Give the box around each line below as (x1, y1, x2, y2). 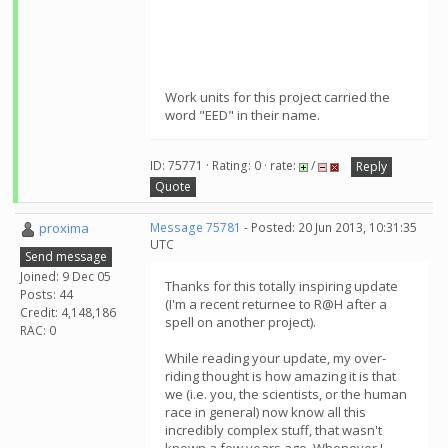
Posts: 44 (20, 285, 73, 303)
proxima (39, 219, 89, 237)
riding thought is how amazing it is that (165, 367, 396, 385)
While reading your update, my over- (165, 349, 386, 367)
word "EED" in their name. (165, 106, 320, 124)
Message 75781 (150, 219, 241, 236)
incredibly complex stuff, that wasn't (165, 421, 382, 439)
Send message (25, 247, 107, 265)
